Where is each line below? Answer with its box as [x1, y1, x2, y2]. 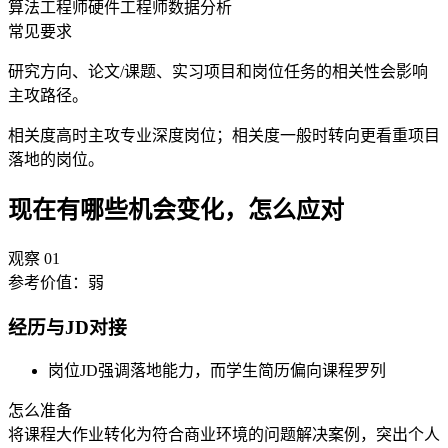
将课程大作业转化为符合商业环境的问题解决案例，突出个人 [8, 426, 440, 444]
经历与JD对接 [8, 316, 127, 338]
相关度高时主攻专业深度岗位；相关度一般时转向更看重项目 [8, 127, 440, 145]
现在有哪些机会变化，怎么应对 [8, 196, 344, 223]
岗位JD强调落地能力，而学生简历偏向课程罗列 [48, 362, 386, 380]
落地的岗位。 [8, 151, 104, 169]
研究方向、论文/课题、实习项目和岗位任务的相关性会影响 [8, 63, 428, 81]
